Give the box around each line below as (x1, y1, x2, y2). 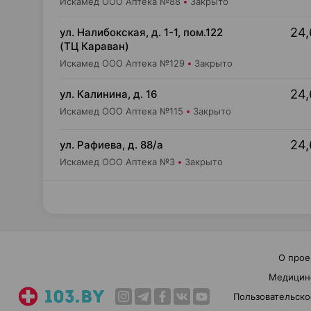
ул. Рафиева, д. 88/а (60, 138, 163, 151)
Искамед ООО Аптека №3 (60, 156, 175, 167)
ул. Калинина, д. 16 (60, 87, 158, 101)
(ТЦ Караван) (60, 40, 129, 53)
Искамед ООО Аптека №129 (60, 58, 185, 69)
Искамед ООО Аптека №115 (60, 106, 183, 117)
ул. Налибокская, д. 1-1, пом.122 (60, 26, 223, 39)
